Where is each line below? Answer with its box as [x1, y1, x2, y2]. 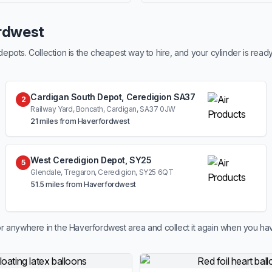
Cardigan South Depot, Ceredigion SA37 [30, 92, 195, 102]
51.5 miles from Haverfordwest [30, 180, 136, 189]
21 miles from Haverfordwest [30, 117, 130, 126]
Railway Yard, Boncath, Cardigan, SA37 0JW [30, 104, 175, 114]
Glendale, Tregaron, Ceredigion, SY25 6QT [30, 168, 174, 177]
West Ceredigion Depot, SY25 [30, 155, 152, 165]
